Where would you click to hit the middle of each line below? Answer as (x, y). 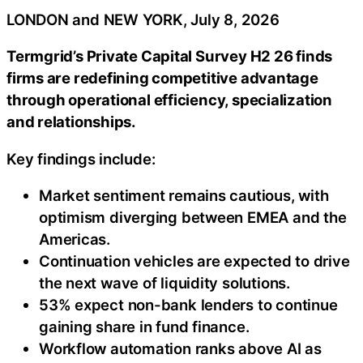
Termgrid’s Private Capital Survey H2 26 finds (170, 56)
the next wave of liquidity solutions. (164, 283)
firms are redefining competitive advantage (162, 78)
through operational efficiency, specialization (169, 100)
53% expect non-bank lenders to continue (188, 305)
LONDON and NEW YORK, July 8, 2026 (143, 19)
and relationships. (72, 122)
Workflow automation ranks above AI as (180, 349)
